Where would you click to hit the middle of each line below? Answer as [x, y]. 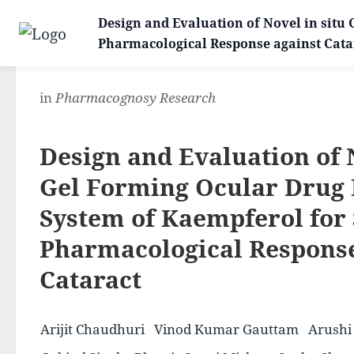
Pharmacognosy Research [136, 98]
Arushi [330, 329]
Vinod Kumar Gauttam [226, 329]
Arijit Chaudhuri [92, 329]
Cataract [90, 279]
